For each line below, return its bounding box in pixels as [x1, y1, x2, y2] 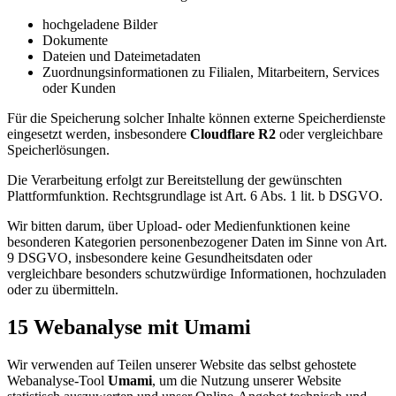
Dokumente [42, 33, 108, 49]
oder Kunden [42, 80, 116, 96]
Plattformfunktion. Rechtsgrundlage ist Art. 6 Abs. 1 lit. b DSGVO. [7, 188, 383, 204]
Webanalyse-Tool [7, 372, 108, 388]
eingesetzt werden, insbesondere [7, 126, 190, 142]
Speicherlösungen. [7, 142, 110, 158]
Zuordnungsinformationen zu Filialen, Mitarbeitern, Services [42, 65, 379, 80]
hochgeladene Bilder [42, 17, 157, 33]
